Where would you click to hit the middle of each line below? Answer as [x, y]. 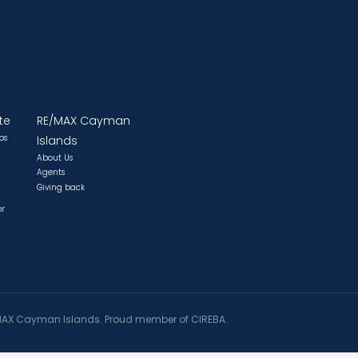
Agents [51, 173]
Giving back [61, 187]
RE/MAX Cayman [84, 120]
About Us [55, 157]
